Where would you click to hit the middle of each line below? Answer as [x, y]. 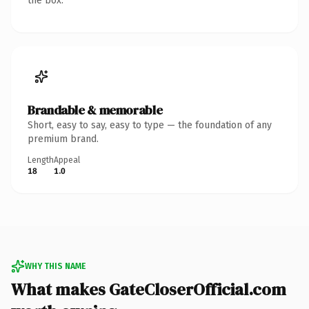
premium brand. [63, 139]
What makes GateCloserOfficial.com [149, 289]
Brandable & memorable [95, 110]
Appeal [67, 160]
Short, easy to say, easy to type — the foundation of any [150, 125]
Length [41, 160]
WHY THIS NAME [55, 266]
